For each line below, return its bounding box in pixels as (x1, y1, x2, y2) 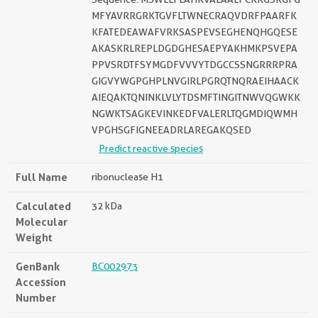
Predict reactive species (99, 143, 203, 154)
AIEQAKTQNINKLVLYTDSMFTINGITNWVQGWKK (92, 92, 300, 103)
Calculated (16, 199, 71, 213)
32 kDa (92, 200, 122, 212)
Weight (16, 231, 53, 244)
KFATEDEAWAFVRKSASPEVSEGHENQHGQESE (92, 26, 297, 38)
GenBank (16, 260, 60, 273)
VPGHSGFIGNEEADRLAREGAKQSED (92, 124, 251, 136)
